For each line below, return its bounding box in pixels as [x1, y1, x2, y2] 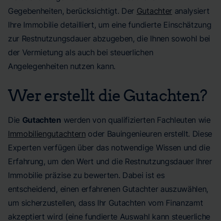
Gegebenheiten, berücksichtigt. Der [8, 6, 137, 16]
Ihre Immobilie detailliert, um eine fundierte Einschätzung [8, 20, 212, 30]
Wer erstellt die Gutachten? [8, 85, 208, 105]
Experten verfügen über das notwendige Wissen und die [8, 143, 210, 152]
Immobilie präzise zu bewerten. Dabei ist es [8, 170, 165, 180]
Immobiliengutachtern [8, 129, 86, 139]
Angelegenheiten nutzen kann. [8, 61, 116, 71]
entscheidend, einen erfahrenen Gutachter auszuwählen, [8, 184, 209, 194]
